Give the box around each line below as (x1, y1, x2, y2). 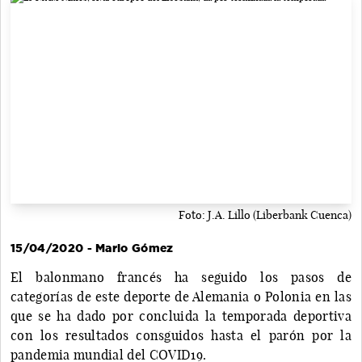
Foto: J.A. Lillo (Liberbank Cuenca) (179, 207, 351, 222)
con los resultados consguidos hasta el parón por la (11, 326, 351, 343)
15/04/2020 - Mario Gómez (11, 241, 174, 255)
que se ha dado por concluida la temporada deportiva (11, 307, 351, 324)
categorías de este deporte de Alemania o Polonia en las (11, 288, 351, 305)
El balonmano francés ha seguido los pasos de (11, 268, 351, 285)
